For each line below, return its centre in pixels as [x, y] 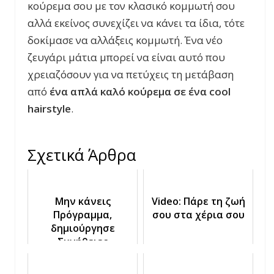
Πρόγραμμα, [83, 215]
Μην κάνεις [83, 202]
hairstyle [49, 109]
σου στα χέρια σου [198, 215]
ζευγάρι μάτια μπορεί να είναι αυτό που [126, 57]
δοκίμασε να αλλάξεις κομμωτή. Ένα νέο [125, 40]
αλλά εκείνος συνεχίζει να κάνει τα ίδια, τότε [136, 23]
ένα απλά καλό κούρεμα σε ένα [129, 92]
